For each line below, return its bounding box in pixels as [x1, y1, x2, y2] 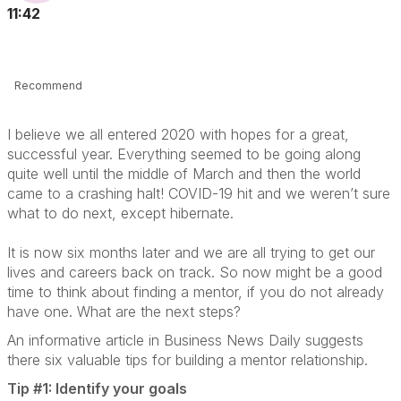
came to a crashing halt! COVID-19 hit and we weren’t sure [7, 184, 390, 202]
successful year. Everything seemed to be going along [7, 145, 361, 163]
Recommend [14, 79, 82, 92]
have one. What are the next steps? [7, 303, 241, 320]
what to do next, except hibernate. [7, 204, 234, 222]
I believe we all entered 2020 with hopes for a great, [7, 125, 349, 143]
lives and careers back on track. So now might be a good [7, 263, 382, 281]
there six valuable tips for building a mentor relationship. [7, 351, 368, 369]
